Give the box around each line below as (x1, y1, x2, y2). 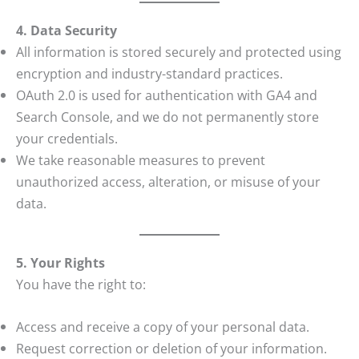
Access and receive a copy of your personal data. (16, 317, 309, 337)
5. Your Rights (16, 253, 105, 272)
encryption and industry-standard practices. (16, 64, 283, 83)
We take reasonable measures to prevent (16, 151, 265, 170)
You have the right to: (16, 275, 146, 294)
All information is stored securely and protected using (16, 42, 341, 62)
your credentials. (16, 129, 118, 148)
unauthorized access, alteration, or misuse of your (16, 172, 321, 192)
